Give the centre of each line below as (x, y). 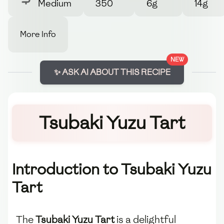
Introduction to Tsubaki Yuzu (112, 169)
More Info (38, 34)
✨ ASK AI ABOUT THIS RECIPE (112, 72)
